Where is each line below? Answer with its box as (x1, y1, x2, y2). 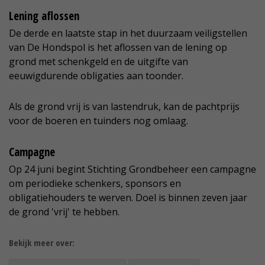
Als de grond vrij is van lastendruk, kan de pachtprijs (9, 100, 240, 113)
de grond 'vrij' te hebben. (9, 205, 119, 218)
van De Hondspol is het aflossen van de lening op (9, 41, 227, 54)
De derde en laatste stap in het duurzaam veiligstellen (9, 27, 247, 40)
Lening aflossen (9, 8, 79, 24)
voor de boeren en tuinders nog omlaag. (9, 114, 188, 127)
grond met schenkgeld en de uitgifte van (9, 55, 188, 68)
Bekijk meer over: (9, 237, 75, 248)
